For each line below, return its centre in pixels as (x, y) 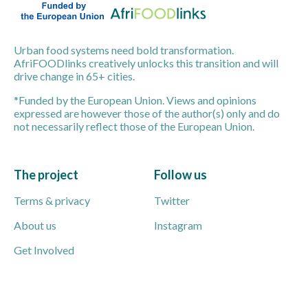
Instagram (178, 225)
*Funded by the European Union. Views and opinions (135, 100)
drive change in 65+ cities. (74, 76)
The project (46, 174)
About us (35, 225)
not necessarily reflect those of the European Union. (134, 126)
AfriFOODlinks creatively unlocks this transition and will (146, 63)
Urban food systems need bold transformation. (124, 49)
